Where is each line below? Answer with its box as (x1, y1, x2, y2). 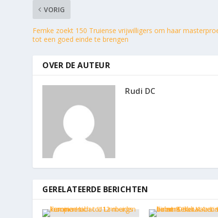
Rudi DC (125, 85, 156, 96)
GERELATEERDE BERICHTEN (42, 183, 148, 195)
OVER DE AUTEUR (42, 59, 110, 71)
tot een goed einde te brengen (33, 34, 129, 44)
